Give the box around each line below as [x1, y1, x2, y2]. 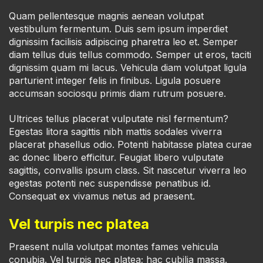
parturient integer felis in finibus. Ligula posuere [9, 75, 221, 87]
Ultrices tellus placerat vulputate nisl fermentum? [9, 113, 228, 125]
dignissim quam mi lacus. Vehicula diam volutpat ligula [9, 62, 247, 74]
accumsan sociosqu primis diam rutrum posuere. [9, 87, 226, 100]
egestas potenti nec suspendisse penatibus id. [9, 177, 211, 190]
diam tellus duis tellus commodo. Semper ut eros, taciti [9, 49, 251, 61]
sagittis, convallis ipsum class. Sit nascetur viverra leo [9, 164, 247, 177]
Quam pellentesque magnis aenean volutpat [9, 10, 204, 22]
